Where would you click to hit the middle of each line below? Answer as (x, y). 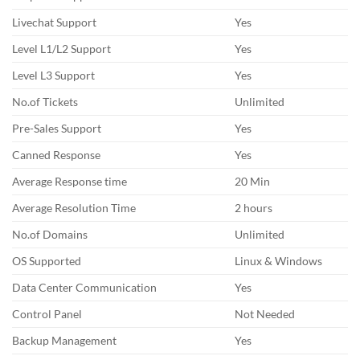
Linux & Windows (279, 261)
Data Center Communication (84, 288)
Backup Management (64, 341)
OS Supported (47, 261)
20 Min (253, 182)
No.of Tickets (45, 102)
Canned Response (56, 155)
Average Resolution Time (74, 208)
